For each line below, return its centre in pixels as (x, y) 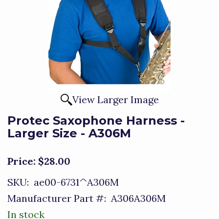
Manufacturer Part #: (57, 198)
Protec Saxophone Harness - (96, 120)
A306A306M (136, 198)
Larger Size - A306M (69, 133)
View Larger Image (115, 99)
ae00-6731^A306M (74, 182)
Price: (22, 161)
